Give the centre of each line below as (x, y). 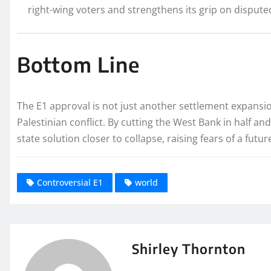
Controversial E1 (70, 182)
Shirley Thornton (189, 248)
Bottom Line (78, 64)
